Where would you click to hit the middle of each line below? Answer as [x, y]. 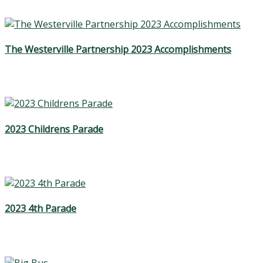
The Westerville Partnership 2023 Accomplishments [118, 50]
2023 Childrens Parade [54, 129]
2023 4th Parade [41, 209]
